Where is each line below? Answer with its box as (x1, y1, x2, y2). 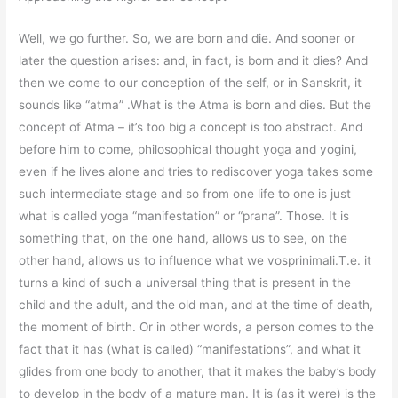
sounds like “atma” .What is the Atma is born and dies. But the (19, 97, 372, 112)
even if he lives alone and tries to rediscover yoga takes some (19, 163, 374, 179)
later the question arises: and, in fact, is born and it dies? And (19, 52, 369, 68)
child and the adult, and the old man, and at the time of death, (19, 297, 374, 312)
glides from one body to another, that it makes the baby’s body (19, 363, 378, 378)
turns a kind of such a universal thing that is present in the (19, 275, 352, 290)
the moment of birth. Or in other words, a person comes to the (19, 319, 375, 334)
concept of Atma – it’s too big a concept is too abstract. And (19, 119, 363, 134)
